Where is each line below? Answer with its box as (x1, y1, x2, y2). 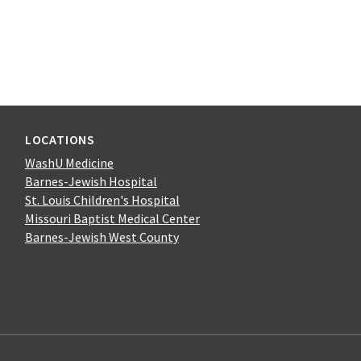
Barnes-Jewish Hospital (24, 172, 157, 189)
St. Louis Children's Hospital (24, 191, 180, 208)
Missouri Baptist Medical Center (24, 210, 200, 226)
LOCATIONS (24, 131, 96, 147)
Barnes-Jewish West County (24, 228, 179, 245)
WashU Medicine (24, 154, 114, 171)
